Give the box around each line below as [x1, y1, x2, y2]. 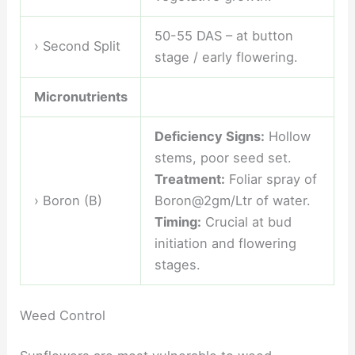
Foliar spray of [224, 171, 317, 188]
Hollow [264, 128, 311, 145]
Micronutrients [33, 89, 128, 105]
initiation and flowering [154, 235, 296, 252]
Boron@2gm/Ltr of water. [154, 193, 311, 209]
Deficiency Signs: [154, 128, 265, 145]
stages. [154, 257, 200, 273]
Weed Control [20, 307, 106, 323]
